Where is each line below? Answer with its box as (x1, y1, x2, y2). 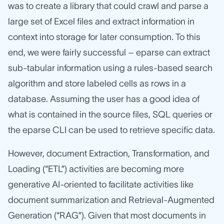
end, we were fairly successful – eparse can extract (8, 47, 210, 58)
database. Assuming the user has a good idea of (8, 94, 199, 104)
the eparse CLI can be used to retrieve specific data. (8, 125, 215, 135)
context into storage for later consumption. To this (8, 32, 200, 42)
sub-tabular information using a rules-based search (8, 63, 212, 73)
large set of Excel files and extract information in (8, 16, 194, 27)
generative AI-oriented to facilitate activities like (8, 179, 193, 190)
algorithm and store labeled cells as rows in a (8, 78, 186, 89)
